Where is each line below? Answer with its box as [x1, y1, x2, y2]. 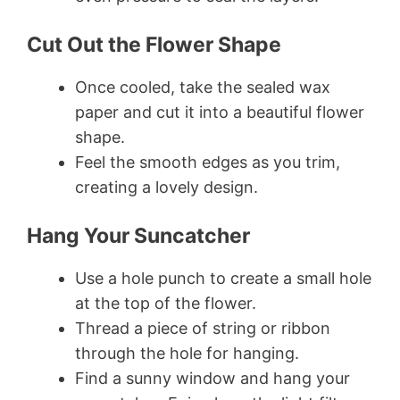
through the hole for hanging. [75, 344, 299, 363]
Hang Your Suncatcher [27, 223, 250, 249]
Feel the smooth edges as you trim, [75, 153, 340, 172]
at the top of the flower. [75, 294, 256, 313]
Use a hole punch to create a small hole [75, 269, 371, 288]
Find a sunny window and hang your [75, 369, 350, 388]
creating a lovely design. [75, 178, 258, 197]
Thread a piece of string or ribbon [75, 319, 330, 338]
